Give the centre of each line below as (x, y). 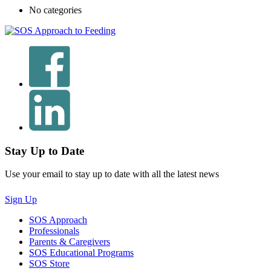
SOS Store (49, 264)
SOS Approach (58, 220)
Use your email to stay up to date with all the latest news (112, 174)
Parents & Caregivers (70, 242)
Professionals (54, 231)
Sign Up (21, 200)
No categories (55, 10)
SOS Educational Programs (81, 253)
